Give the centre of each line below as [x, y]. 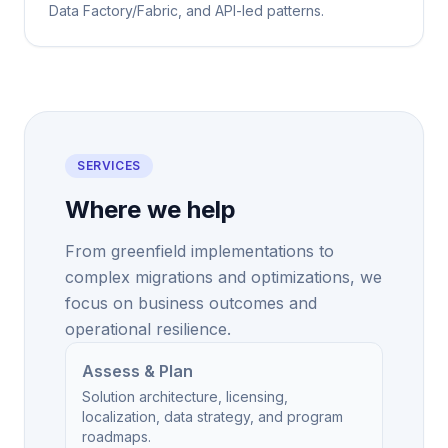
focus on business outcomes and [191, 303]
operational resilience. [148, 329]
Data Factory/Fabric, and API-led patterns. [186, 10]
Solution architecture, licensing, [185, 396]
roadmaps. [116, 436]
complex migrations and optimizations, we [223, 277]
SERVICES [109, 165]
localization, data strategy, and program [212, 416]
